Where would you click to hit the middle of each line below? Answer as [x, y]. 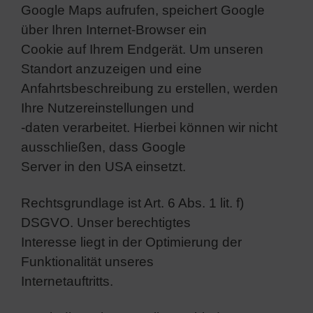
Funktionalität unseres [87, 261]
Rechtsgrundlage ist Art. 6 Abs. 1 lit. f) [132, 203]
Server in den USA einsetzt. [103, 166]
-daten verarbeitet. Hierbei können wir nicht [149, 127]
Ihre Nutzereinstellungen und [108, 108]
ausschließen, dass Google [103, 147]
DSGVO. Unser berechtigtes [106, 222]
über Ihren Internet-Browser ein [114, 29]
